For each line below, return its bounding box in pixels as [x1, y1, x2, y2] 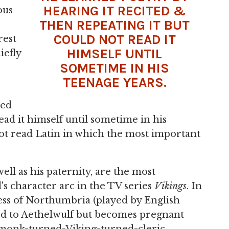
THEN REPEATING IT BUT [39, 17, 190, 33]
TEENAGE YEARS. [62, 75, 167, 90]
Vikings [154, 180, 187, 192]
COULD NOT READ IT [53, 32, 176, 48]
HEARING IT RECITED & [43, 3, 186, 19]
